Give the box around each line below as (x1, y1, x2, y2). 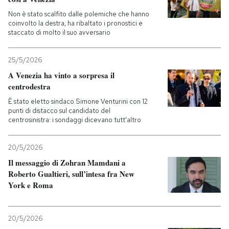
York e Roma (8, 179, 53, 191)
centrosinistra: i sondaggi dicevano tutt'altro (8, 116, 141, 125)
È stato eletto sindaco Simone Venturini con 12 (8, 97, 148, 106)
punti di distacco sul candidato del (8, 106, 110, 116)
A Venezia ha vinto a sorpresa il (8, 70, 114, 81)
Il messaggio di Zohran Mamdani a (8, 157, 126, 169)
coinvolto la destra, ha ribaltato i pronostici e (8, 19, 143, 28)
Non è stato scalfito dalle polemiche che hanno (8, 10, 149, 19)
